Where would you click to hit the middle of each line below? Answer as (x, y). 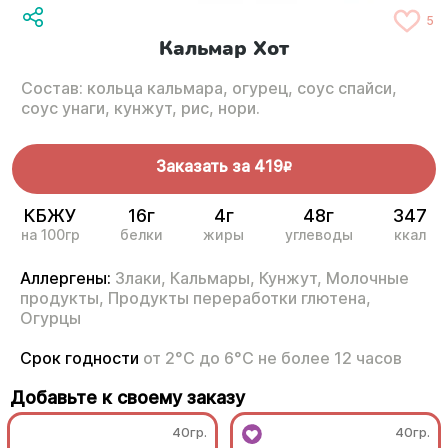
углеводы (318, 235)
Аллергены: (65, 278)
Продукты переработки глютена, (239, 298)
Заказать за (203, 166)
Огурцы (50, 318)
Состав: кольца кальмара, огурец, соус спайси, (208, 88)
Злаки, (140, 278)
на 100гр (50, 235)
